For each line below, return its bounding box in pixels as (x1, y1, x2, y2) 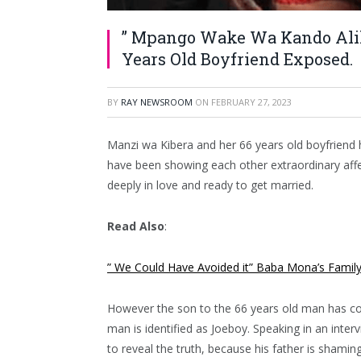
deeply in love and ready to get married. (107, 177, 313, 193)
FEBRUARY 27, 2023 (211, 96, 292, 108)
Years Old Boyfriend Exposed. (122, 48, 353, 69)
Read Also (107, 218, 164, 234)
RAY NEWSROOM (121, 96, 193, 108)
